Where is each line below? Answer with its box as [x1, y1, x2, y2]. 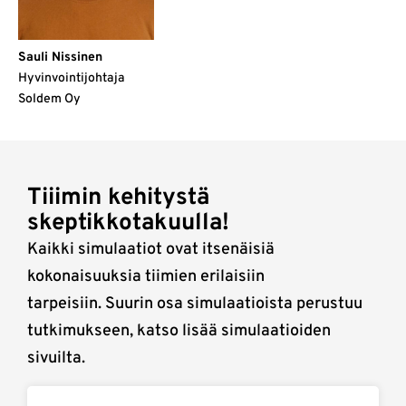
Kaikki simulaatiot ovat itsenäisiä [27, 239, 275, 261]
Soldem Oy [18, 92, 81, 108]
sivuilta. [27, 348, 85, 370]
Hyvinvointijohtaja [18, 71, 125, 87]
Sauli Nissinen [18, 50, 102, 66]
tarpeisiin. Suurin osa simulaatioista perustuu [27, 294, 362, 315]
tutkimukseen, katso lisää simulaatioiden [27, 321, 331, 343]
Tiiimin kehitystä [27, 183, 209, 214]
